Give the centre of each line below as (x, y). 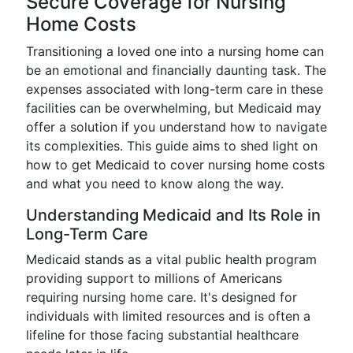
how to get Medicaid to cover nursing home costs (175, 165)
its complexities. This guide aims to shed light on (172, 146)
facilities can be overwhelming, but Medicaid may (174, 108)
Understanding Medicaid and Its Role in (173, 215)
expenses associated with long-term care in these (175, 89)
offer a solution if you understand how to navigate (176, 127)
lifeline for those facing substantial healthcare (162, 335)
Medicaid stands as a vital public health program (171, 259)
